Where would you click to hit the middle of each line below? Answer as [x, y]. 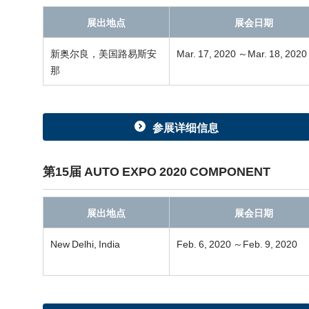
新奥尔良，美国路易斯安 [103, 53]
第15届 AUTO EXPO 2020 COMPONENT [157, 171]
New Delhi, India [85, 243]
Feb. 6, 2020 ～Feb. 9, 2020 [237, 243]
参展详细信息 [186, 127]
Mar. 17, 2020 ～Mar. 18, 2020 [242, 53]
